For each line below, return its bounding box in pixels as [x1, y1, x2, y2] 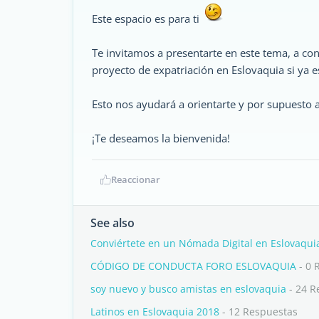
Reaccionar [111, 173, 160, 186]
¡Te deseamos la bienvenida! [92, 131, 230, 145]
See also [90, 215, 135, 231]
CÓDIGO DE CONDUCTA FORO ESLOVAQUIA [90, 259, 296, 273]
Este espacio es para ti [92, 11, 202, 26]
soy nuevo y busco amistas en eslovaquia [90, 282, 286, 296]
